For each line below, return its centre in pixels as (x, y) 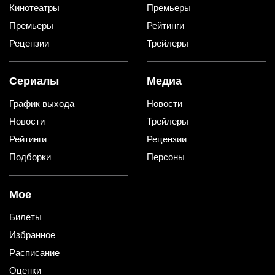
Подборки (30, 157)
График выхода (42, 103)
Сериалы (34, 81)
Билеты (25, 217)
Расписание (34, 252)
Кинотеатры (34, 7)
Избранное (32, 234)
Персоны (166, 157)
